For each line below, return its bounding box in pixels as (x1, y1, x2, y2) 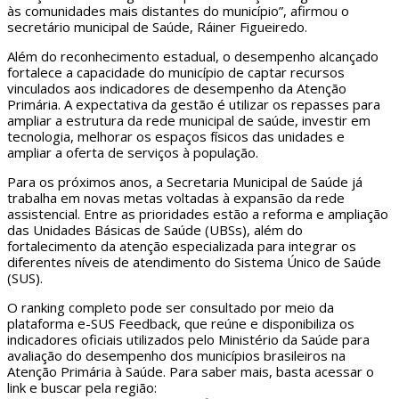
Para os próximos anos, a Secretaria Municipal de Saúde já (7, 173, 362, 191)
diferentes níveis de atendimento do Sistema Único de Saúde (7, 253, 381, 272)
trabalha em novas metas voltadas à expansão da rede (7, 189, 345, 208)
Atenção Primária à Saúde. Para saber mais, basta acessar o (7, 362, 374, 381)
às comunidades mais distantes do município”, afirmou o (7, 2, 349, 20)
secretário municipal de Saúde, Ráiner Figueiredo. (7, 18, 307, 37)
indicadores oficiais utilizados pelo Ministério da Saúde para (7, 330, 370, 349)
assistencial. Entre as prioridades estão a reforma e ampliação (7, 205, 388, 224)
